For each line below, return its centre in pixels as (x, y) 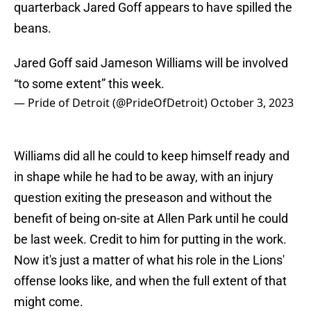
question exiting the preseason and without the (143, 198)
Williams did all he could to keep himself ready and (152, 156)
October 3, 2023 (252, 103)
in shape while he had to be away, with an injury (144, 177)
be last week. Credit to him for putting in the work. (150, 239)
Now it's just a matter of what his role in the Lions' (149, 260)
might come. (49, 302)
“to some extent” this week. (89, 84)
